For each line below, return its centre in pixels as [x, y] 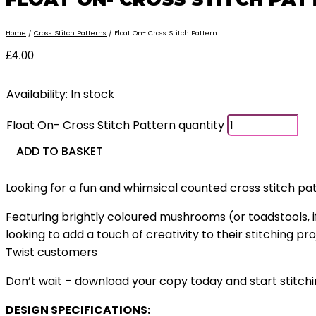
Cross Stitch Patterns [70, 33]
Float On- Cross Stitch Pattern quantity [115, 126]
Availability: [37, 95]
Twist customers [51, 253]
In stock [92, 95]
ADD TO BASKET [60, 152]
